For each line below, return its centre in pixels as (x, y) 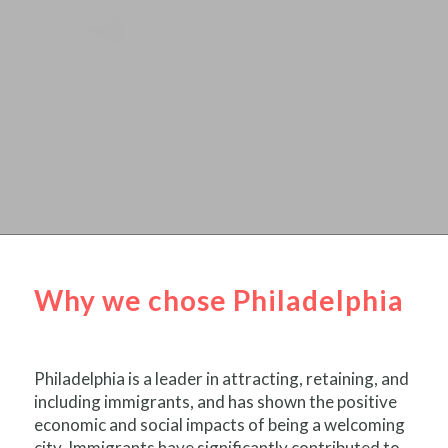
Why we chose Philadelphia (218, 300)
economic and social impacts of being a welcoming (219, 425)
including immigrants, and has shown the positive (215, 402)
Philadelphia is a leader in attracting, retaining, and (221, 379)
